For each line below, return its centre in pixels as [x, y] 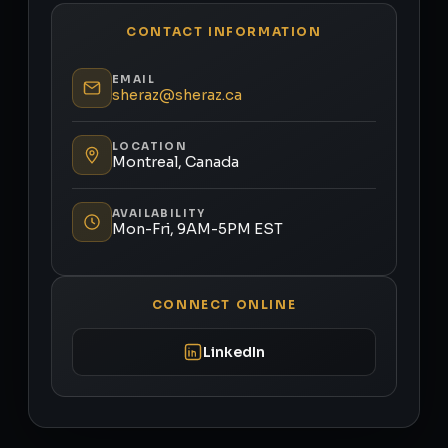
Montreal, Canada [175, 161]
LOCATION [150, 146]
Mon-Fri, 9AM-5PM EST [197, 228]
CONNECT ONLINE [224, 304]
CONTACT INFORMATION [224, 31]
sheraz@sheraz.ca [177, 94]
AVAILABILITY [159, 213]
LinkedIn [234, 352]
